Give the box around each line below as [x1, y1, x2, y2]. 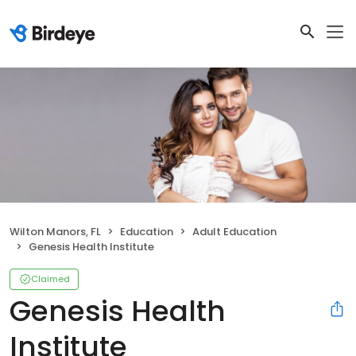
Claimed [31, 273, 70, 286]
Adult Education [192, 224, 277, 240]
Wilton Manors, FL [10, 224, 101, 240]
